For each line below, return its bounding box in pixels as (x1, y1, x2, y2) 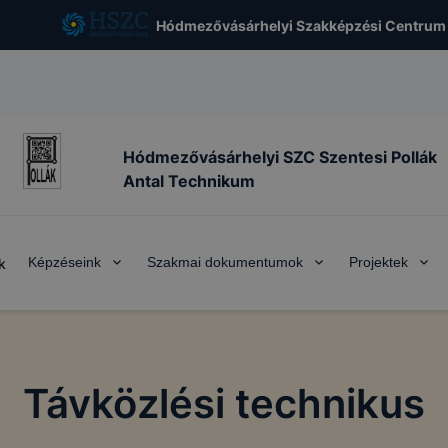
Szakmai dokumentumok (147, 254, 303, 270)
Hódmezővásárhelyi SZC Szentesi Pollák (123, 146, 437, 167)
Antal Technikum (123, 170, 255, 191)
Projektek (349, 254, 408, 270)
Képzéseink (28, 254, 101, 270)
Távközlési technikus (23, 379, 425, 428)
